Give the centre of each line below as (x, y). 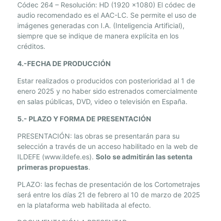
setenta (180, 157)
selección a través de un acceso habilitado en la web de (108, 147)
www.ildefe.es (67, 157)
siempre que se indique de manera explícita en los (98, 36)
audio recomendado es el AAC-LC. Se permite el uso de (107, 15)
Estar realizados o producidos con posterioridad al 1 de (106, 81)
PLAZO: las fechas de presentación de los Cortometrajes (109, 184)
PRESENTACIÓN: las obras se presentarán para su (98, 136)
